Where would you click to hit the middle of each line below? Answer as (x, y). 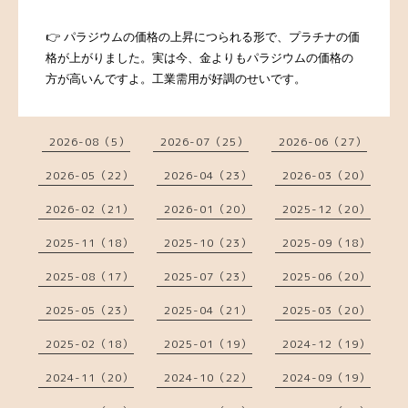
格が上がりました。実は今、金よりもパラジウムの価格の (199, 57)
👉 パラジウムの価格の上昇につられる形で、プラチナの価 (203, 36)
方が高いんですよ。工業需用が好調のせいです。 (176, 78)
